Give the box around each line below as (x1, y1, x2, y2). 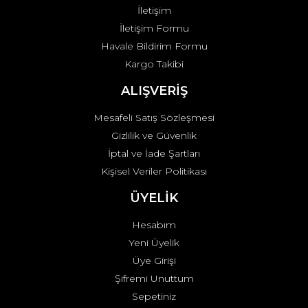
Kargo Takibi (124, 58, 184, 70)
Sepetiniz (132, 290, 176, 302)
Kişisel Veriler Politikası (101, 165, 207, 177)
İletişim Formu (119, 22, 189, 34)
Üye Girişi (132, 254, 176, 267)
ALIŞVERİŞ (120, 83, 188, 98)
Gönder (139, 65, 169, 76)
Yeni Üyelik (129, 236, 179, 249)
